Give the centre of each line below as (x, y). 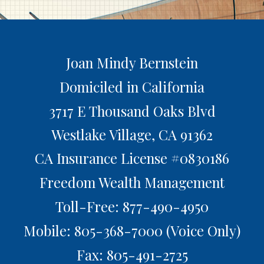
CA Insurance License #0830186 (132, 158)
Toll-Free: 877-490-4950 (132, 206)
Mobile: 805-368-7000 (93, 230)
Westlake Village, (103, 134)
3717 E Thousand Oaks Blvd (132, 110)
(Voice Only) (202, 230)
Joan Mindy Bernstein (132, 62)
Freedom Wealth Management (132, 182)
